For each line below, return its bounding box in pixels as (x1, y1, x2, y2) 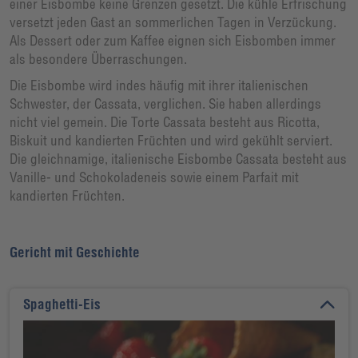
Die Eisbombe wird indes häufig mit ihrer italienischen (10, 76, 308, 93)
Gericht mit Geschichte (10, 243, 140, 261)
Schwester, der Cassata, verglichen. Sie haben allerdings (10, 94, 321, 112)
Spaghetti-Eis (23, 296, 101, 313)
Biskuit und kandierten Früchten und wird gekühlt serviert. (10, 131, 332, 149)
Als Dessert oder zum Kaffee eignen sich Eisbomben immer (10, 31, 336, 49)
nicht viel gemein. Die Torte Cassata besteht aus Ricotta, (10, 113, 320, 130)
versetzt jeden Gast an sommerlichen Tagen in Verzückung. (10, 13, 336, 30)
